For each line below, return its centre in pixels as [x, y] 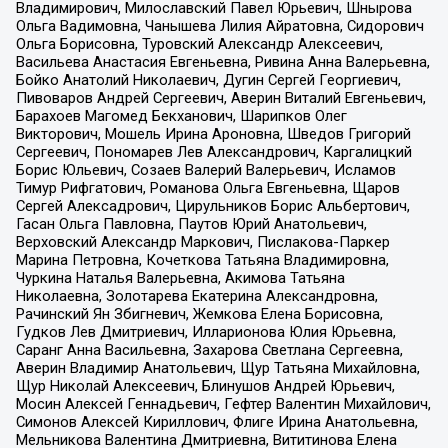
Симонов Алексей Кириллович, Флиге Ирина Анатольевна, [216, 421]
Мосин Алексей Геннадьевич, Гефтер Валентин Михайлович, [223, 403]
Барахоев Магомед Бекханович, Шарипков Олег [181, 115]
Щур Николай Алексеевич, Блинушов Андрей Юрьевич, [205, 385]
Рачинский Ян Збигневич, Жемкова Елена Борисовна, [199, 313]
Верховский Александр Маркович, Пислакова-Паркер [202, 241]
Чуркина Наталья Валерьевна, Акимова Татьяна [180, 277]
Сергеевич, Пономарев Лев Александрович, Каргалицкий [213, 151]
